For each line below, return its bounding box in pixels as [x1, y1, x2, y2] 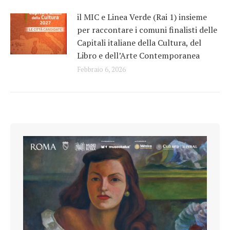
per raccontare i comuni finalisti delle [77, 24, 217, 35]
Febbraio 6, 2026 [77, 64, 126, 74]
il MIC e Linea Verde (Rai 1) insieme [77, 11, 207, 23]
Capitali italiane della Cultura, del [77, 36, 201, 48]
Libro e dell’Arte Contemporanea [77, 49, 200, 61]
